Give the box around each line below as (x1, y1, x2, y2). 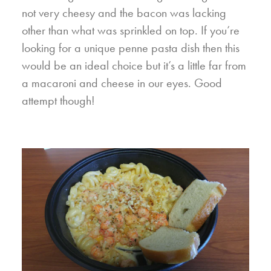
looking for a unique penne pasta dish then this (22, 39, 240, 56)
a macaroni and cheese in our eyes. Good (22, 74, 222, 91)
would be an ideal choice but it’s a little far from (22, 57, 246, 73)
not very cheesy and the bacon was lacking (22, 4, 226, 21)
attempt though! (22, 92, 95, 108)
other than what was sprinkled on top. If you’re (22, 22, 240, 38)
